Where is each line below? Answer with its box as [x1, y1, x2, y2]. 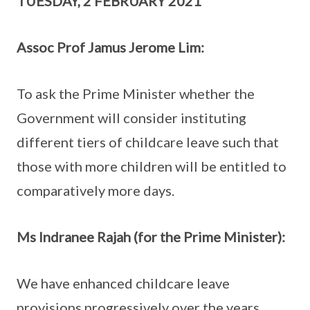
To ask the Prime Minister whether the [17, 85, 255, 102]
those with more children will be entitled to [17, 158, 286, 174]
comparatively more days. [17, 182, 174, 199]
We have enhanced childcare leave [17, 275, 230, 291]
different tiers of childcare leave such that [17, 134, 279, 150]
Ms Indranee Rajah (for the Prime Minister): [17, 228, 285, 245]
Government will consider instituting [17, 109, 246, 126]
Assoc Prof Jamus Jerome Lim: [17, 39, 204, 55]
